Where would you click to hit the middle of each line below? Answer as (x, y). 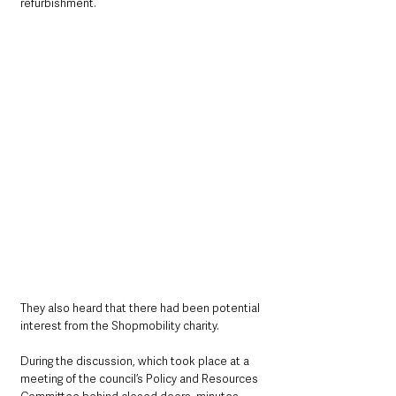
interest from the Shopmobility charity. (120, 325)
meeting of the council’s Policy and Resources (141, 378)
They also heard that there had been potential (141, 308)
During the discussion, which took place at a (136, 361)
